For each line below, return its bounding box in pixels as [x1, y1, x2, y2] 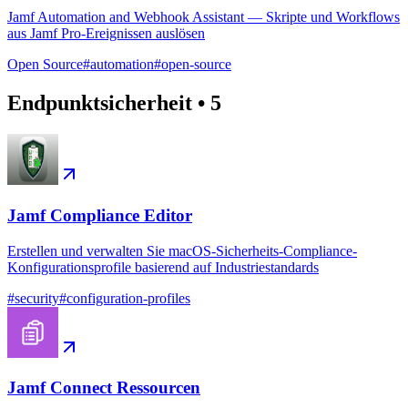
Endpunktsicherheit [7, 91, 192, 116]
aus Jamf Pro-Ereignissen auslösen [7, 25, 205, 42]
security [15, 290, 59, 306]
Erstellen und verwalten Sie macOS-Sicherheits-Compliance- [7, 242, 357, 259]
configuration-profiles [66, 290, 190, 306]
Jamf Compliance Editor [7, 205, 192, 225]
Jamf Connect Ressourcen [7, 378, 200, 398]
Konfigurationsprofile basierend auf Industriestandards [7, 259, 319, 275]
